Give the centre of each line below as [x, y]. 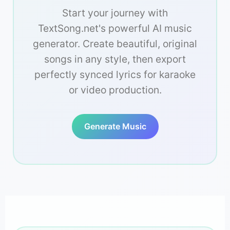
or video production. [115, 90]
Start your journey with [115, 13]
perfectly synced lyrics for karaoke [115, 75]
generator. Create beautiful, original [115, 44]
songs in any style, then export [115, 59]
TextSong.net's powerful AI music [115, 28]
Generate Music [115, 127]
